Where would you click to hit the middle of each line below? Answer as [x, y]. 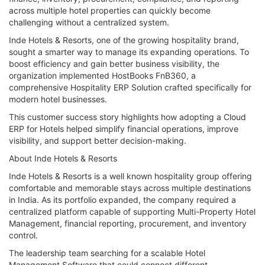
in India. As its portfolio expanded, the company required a [122, 200]
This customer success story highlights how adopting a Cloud [127, 117]
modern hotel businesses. [58, 99]
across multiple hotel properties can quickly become [110, 10]
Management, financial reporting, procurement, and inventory [128, 223]
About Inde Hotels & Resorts [63, 158]
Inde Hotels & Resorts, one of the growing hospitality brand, [124, 40]
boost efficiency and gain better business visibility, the [114, 64]
